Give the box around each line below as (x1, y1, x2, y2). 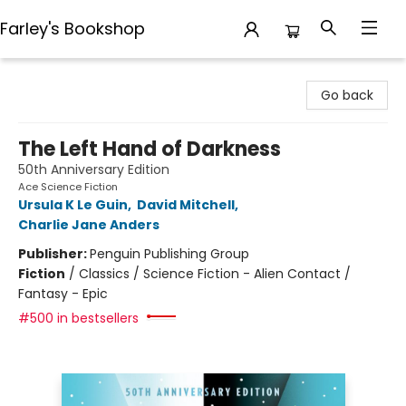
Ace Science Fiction (18, 179, 118, 194)
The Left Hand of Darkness (18, 135, 281, 163)
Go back (321, 86, 373, 104)
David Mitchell (137, 196, 235, 214)
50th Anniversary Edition (18, 160, 169, 179)
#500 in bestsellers (18, 309, 139, 327)
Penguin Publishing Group (90, 245, 249, 263)
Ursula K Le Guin (18, 196, 128, 214)
